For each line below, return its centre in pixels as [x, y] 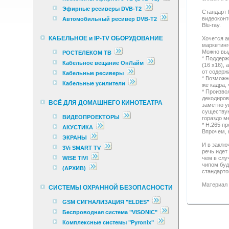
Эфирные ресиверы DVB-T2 [102, 9]
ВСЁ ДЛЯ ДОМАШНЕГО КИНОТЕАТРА [106, 102]
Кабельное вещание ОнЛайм [103, 63]
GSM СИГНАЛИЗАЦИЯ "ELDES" [106, 202]
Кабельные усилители [95, 83]
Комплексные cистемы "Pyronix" [108, 222]
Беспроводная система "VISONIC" [110, 212]
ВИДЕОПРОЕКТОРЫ [91, 117]
